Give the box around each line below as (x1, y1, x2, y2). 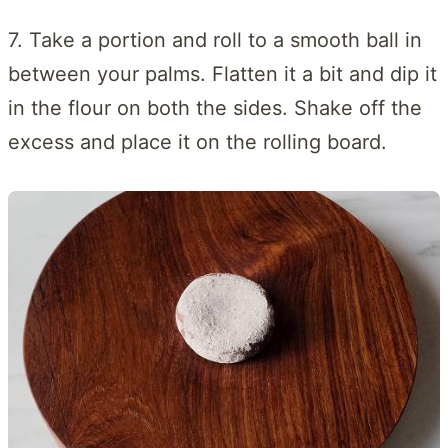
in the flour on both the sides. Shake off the (8, 95, 422, 120)
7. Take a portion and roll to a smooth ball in (8, 27, 422, 52)
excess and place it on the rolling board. (8, 129, 387, 154)
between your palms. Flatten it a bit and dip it (8, 61, 437, 86)
